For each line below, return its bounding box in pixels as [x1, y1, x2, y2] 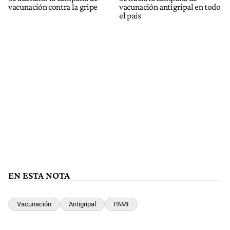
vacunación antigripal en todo [119, 1, 221, 12]
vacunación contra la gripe [8, 1, 98, 12]
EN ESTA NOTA [8, 169, 70, 181]
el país [119, 10, 141, 21]
